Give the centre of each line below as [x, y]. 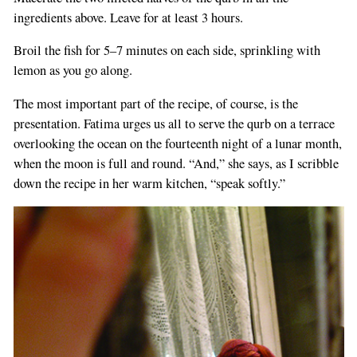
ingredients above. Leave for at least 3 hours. [128, 17]
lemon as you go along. [73, 70]
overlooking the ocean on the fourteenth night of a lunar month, [177, 143]
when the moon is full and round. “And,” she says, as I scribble [176, 163]
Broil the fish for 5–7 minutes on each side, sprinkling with [167, 50]
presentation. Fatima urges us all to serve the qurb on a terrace [174, 123]
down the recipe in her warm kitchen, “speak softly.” [149, 183]
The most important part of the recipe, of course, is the [155, 103]
